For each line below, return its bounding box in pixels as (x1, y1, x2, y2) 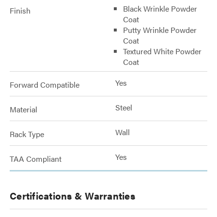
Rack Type (10, 128, 44, 139)
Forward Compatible (10, 79, 79, 90)
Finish (10, 5, 31, 16)
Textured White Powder (123, 46, 201, 57)
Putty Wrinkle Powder (123, 24, 197, 35)
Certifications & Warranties (10, 188, 135, 202)
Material (10, 104, 37, 115)
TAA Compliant (10, 153, 62, 164)
